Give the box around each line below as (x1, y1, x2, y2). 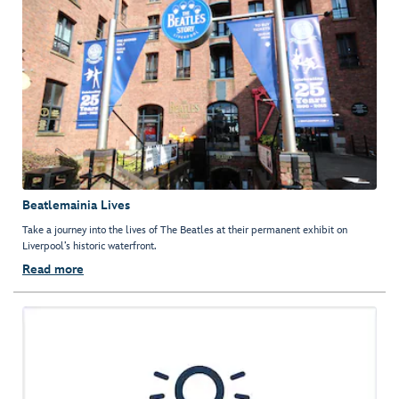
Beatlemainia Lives (22, 198, 130, 214)
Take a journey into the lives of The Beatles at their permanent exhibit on (22, 224, 347, 238)
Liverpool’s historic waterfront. (22, 240, 157, 254)
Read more (22, 262, 84, 278)
